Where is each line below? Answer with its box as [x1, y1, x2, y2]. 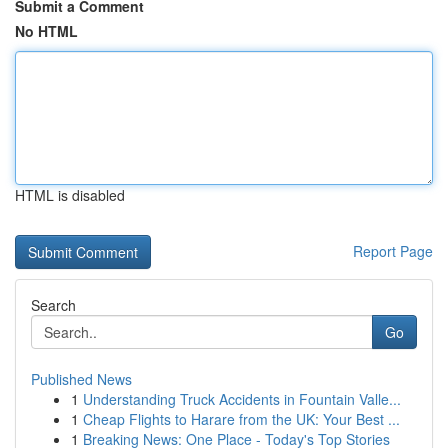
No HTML [15, 21, 78, 41]
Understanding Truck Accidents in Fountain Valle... [83, 389, 401, 409]
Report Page [353, 241, 433, 261]
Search [31, 295, 76, 315]
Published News [31, 369, 132, 389]
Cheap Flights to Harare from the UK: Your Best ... [83, 409, 400, 429]
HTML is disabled [15, 185, 125, 205]
